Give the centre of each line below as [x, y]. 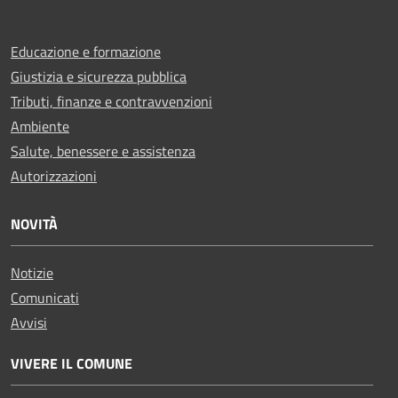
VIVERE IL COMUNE [72, 363]
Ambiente [40, 126]
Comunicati [45, 297]
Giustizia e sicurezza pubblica [99, 76]
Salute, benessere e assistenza [103, 151]
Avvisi [29, 322]
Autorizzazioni [54, 175]
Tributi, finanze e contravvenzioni [111, 101]
